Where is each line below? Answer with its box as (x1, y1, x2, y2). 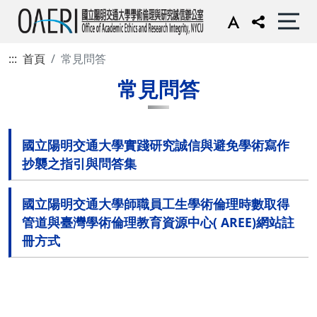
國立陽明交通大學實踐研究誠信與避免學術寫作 (22, 136, 289, 154)
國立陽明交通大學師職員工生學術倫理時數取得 (22, 195, 289, 212)
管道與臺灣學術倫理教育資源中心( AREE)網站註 (22, 213, 294, 231)
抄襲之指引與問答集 (22, 154, 137, 172)
